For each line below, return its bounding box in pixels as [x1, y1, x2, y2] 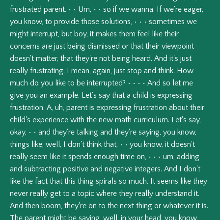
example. [50, 91, 80, 100]
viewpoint [162, 42, 194, 51]
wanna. [131, 5, 155, 14]
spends [68, 152, 92, 162]
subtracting [24, 165, 61, 174]
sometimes [149, 17, 185, 27]
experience [32, 115, 68, 125]
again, [93, 66, 112, 76]
